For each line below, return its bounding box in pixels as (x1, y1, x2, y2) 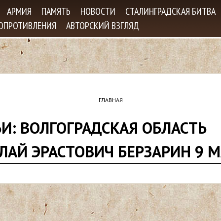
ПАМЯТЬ (41, 5, 71, 18)
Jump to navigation (79, 2, 142, 12)
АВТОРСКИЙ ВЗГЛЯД (66, 19, 139, 32)
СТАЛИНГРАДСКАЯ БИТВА (125, 5, 216, 18)
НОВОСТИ (80, 5, 115, 18)
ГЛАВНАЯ (98, 96, 123, 104)
